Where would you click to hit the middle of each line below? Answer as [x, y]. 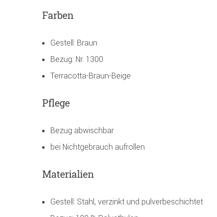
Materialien [68, 174]
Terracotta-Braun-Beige [91, 76]
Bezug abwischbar [82, 131]
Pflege [56, 103]
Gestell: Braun [74, 43]
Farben [58, 15]
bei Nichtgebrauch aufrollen [98, 147]
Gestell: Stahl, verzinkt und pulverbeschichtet [127, 202]
